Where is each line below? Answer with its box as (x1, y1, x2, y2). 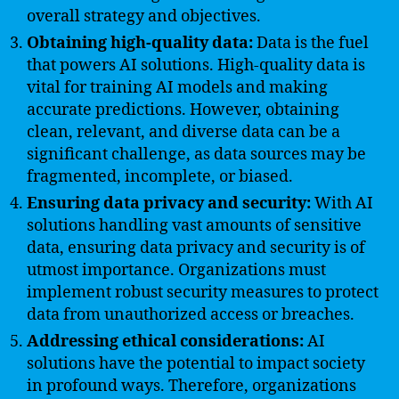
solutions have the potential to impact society (27, 354, 365, 374)
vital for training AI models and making (27, 77, 328, 98)
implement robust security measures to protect (27, 282, 379, 303)
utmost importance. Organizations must (27, 260, 326, 281)
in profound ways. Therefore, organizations (27, 376, 356, 396)
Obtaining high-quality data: (27, 33, 253, 53)
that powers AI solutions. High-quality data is (27, 55, 365, 76)
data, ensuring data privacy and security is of (27, 238, 365, 258)
